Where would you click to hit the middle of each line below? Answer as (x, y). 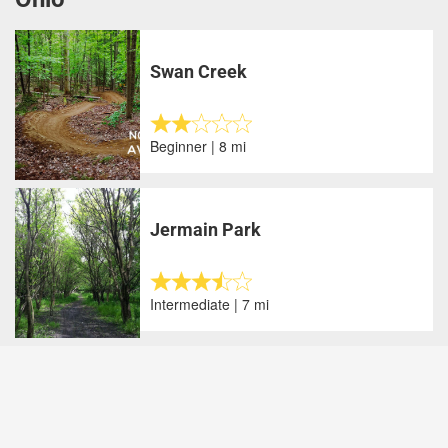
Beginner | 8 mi (198, 145)
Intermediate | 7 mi (210, 303)
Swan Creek (199, 71)
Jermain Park (206, 229)
